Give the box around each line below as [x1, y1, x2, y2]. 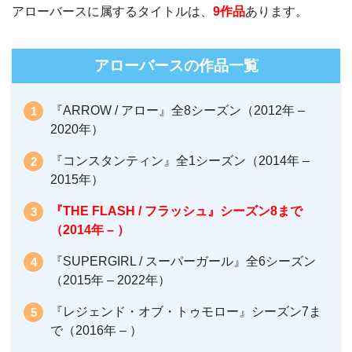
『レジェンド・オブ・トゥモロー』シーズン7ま [50, 305, 321, 319]
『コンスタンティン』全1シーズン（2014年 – [50, 154, 310, 168]
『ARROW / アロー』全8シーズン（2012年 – [50, 104, 305, 118]
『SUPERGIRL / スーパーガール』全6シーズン [50, 255, 316, 269]
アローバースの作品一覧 [93, 57, 258, 75]
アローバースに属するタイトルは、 [12, 5, 213, 19]
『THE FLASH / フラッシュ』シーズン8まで [50, 204, 302, 218]
